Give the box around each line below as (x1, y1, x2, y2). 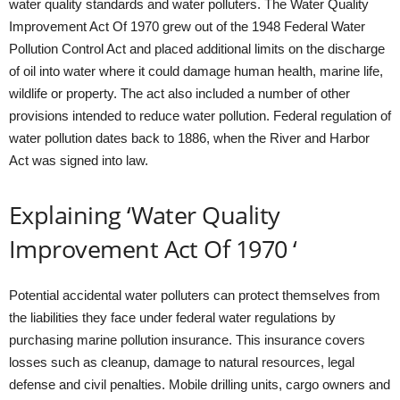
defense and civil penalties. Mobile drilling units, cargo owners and (9, 377, 390, 392)
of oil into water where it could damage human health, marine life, (9, 63, 383, 79)
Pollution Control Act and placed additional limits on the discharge (9, 41, 385, 56)
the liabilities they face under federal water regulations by (9, 310, 336, 325)
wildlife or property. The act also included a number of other (9, 86, 350, 101)
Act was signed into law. (9, 153, 148, 168)
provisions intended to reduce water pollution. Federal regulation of (9, 108, 391, 123)
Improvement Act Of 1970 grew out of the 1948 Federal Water (9, 19, 365, 34)
